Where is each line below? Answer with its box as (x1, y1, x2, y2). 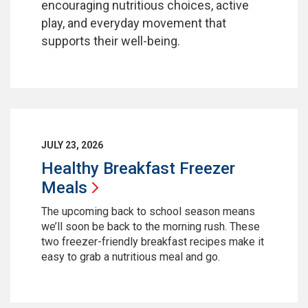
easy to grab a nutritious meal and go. (41, 250, 220, 264)
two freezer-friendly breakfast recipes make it (41, 235, 264, 249)
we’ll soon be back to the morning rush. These (41, 220, 260, 234)
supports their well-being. (41, 34, 183, 49)
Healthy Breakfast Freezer (41, 159, 235, 179)
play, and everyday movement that (41, 16, 226, 31)
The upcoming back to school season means (41, 205, 255, 219)
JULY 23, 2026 (41, 140, 103, 151)
